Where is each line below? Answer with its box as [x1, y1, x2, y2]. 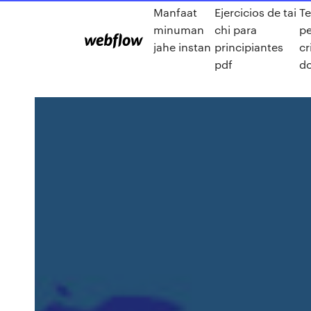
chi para [214, 22, 257, 37]
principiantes [214, 40, 283, 54]
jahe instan [153, 40, 211, 54]
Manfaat [153, 5, 197, 19]
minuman [153, 22, 204, 37]
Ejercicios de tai [214, 5, 296, 19]
